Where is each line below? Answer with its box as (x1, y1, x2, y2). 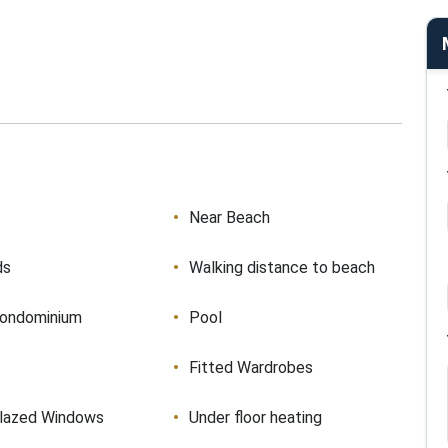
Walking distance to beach (188, 258, 375, 277)
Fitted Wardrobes (188, 358, 313, 377)
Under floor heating (188, 408, 322, 427)
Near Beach (188, 208, 270, 227)
